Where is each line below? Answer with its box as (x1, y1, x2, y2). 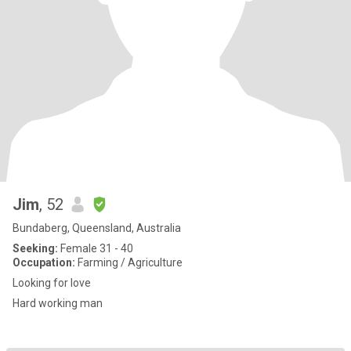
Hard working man (13, 297, 103, 309)
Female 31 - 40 (58, 242, 133, 255)
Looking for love (13, 277, 91, 289)
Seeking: (13, 242, 58, 255)
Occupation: (13, 256, 75, 269)
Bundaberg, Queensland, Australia (13, 222, 181, 234)
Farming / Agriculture (75, 256, 183, 269)
